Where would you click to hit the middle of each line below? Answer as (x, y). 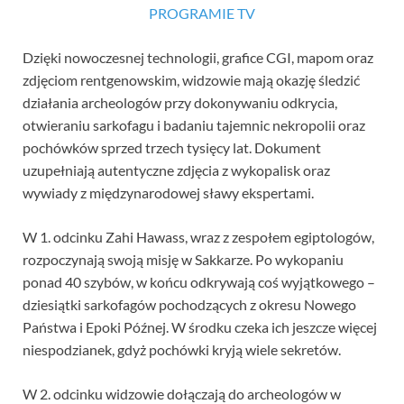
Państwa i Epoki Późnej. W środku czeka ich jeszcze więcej (200, 327)
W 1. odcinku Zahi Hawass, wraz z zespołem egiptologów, (198, 237)
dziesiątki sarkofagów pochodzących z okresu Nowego (189, 305)
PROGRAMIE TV (202, 14)
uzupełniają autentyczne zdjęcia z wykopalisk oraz (176, 170)
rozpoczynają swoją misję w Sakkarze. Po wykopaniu (183, 260)
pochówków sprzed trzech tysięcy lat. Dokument (172, 148)
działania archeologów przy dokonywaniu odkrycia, (180, 103)
